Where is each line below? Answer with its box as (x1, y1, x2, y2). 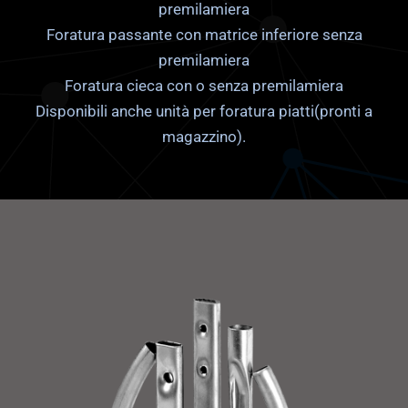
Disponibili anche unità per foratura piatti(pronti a (36, 102, 372, 120)
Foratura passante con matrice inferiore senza (46, 25, 362, 44)
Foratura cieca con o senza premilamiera (65, 76, 343, 95)
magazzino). (162, 127, 246, 146)
